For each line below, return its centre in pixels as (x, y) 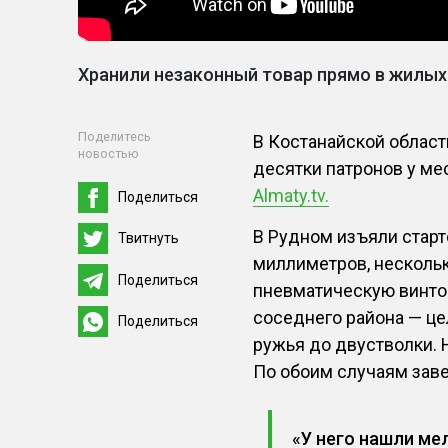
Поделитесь (114, 136)
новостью (108, 153)
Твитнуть (148, 238)
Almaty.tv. (291, 195)
